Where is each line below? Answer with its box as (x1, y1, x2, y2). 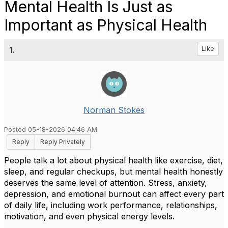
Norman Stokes (83, 105, 145, 115)
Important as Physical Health (4, 16, 207, 34)
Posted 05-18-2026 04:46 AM (4, 126, 97, 133)
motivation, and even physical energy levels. (4, 211, 175, 221)
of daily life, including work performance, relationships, (4, 200, 217, 210)
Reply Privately (40, 138, 85, 146)
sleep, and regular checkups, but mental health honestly (4, 166, 223, 177)
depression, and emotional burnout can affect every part (4, 189, 224, 199)
